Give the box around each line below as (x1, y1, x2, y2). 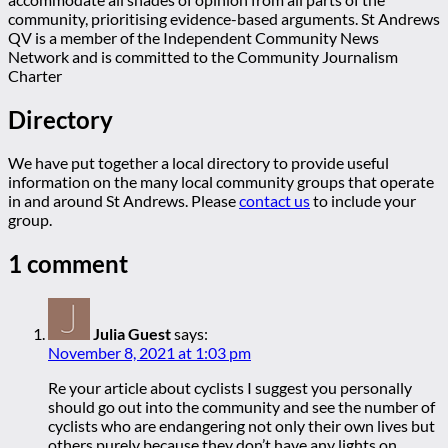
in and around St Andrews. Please (8, 191, 239, 211)
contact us (239, 191, 310, 211)
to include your (310, 191, 416, 211)
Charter (8, 65, 62, 85)
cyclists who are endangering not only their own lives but (48, 416, 435, 436)
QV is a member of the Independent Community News (8, 27, 379, 47)
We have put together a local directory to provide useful (8, 153, 389, 173)
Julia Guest (93, 324, 171, 344)
